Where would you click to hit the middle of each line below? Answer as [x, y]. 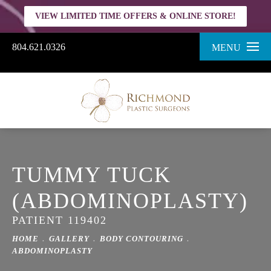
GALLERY [69, 238]
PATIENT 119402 [60, 220]
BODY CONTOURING [142, 238]
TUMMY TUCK [92, 175]
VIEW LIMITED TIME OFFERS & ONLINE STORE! [135, 16]
